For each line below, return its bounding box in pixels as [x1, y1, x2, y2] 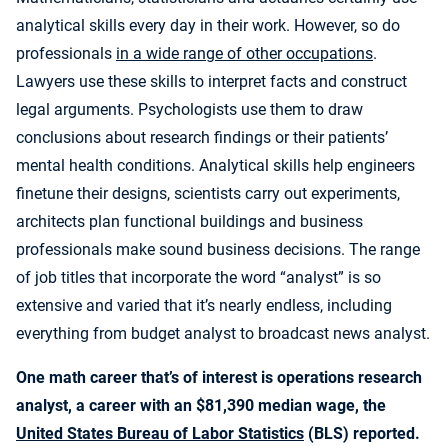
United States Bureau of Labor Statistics [16, 424, 304, 444]
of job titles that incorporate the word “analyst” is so [16, 268, 381, 288]
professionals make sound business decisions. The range [16, 240, 420, 260]
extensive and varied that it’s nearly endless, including [16, 296, 392, 316]
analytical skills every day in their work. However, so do [16, 16, 400, 36]
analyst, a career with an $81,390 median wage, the [16, 396, 386, 416]
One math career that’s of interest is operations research [16, 368, 422, 388]
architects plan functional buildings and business [16, 212, 363, 232]
